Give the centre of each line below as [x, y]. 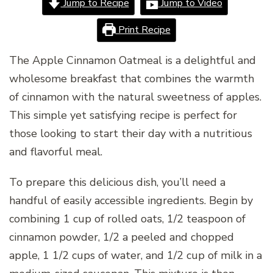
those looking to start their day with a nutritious [131, 133]
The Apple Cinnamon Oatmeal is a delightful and [133, 60]
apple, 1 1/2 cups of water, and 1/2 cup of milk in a [136, 255]
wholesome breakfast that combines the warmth [132, 78]
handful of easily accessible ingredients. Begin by [131, 200]
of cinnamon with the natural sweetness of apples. [135, 97]
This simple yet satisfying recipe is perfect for [123, 115]
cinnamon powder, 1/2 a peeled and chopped [122, 237]
